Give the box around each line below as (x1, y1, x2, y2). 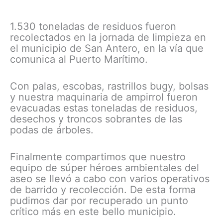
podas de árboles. (10, 124, 94, 136)
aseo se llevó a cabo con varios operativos (10, 173, 210, 185)
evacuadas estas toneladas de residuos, (10, 102, 198, 114)
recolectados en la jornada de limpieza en (10, 31, 206, 44)
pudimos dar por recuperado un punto (10, 195, 188, 207)
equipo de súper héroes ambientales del (10, 162, 199, 174)
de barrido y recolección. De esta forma (10, 184, 196, 196)
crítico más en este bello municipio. (10, 206, 176, 218)
